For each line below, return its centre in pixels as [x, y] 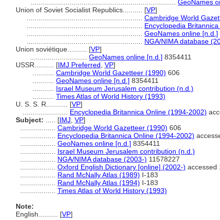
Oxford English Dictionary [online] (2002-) [122, 167]
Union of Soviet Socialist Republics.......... [80, 10]
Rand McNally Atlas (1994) [99, 183]
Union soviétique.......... [52, 49]
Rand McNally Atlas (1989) [99, 175]
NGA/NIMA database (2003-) [102, 159]
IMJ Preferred [79, 65]
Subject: [30, 120]
